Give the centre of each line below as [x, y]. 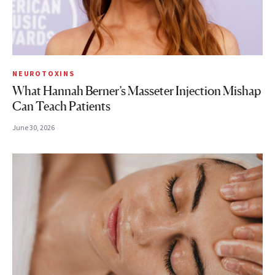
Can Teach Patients [61, 106]
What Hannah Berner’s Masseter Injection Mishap [137, 91]
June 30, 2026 [33, 127]
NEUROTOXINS [44, 73]
